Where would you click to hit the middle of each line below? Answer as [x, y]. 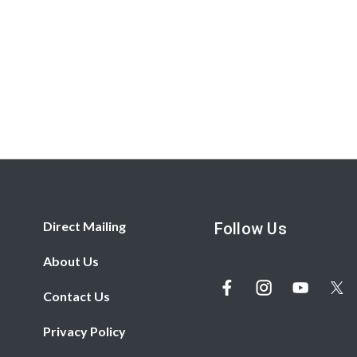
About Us [71, 261]
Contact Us [77, 296]
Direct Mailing [85, 226]
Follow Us [250, 228]
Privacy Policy [85, 331]
